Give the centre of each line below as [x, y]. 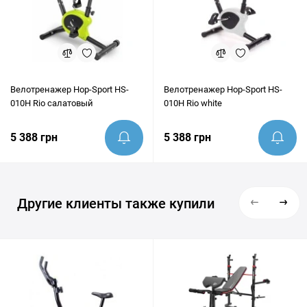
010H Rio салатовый [52, 103]
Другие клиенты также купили [116, 204]
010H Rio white [193, 103]
